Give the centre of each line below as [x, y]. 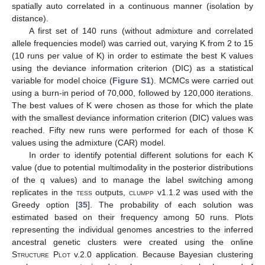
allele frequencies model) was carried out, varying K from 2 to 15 [132, 43]
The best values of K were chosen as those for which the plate [132, 105]
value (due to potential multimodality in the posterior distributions [132, 167]
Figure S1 [132, 80]
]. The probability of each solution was [170, 204]
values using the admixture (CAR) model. [89, 142]
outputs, [111, 192]
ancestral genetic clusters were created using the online [132, 242]
